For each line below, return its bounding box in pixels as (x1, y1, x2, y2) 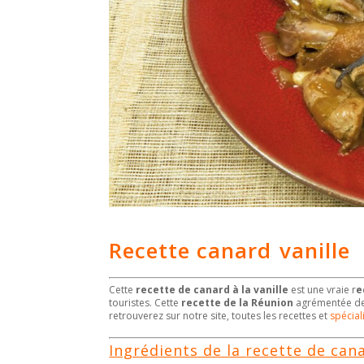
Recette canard (109, 235, 272, 265)
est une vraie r (291, 282, 357, 297)
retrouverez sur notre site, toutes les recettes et (109, 308, 331, 323)
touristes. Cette (109, 295, 182, 310)
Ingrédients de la (109, 340, 246, 360)
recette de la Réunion (181, 295, 294, 310)
